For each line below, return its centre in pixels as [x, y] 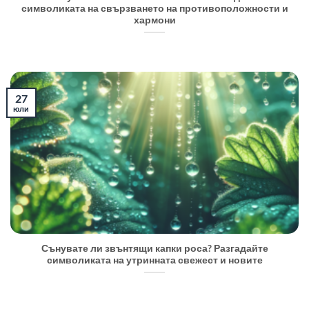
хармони [154, 20]
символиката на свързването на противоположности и [154, 9]
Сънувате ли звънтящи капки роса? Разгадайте [154, 248]
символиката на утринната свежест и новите [154, 260]
